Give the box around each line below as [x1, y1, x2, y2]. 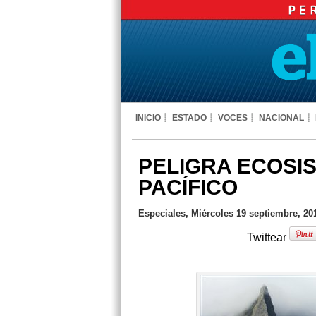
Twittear [247, 231, 289, 243]
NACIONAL [259, 113, 304, 123]
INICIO [135, 113, 161, 123]
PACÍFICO [138, 176, 238, 199]
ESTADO [172, 113, 207, 123]
